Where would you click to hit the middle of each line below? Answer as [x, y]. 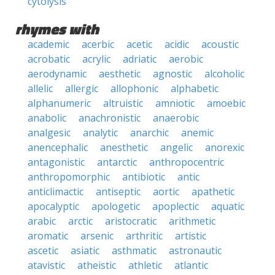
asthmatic [134, 250]
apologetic [116, 206]
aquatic [228, 206]
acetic [139, 44]
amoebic [226, 103]
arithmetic [192, 221]
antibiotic [144, 177]
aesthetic [120, 74]
